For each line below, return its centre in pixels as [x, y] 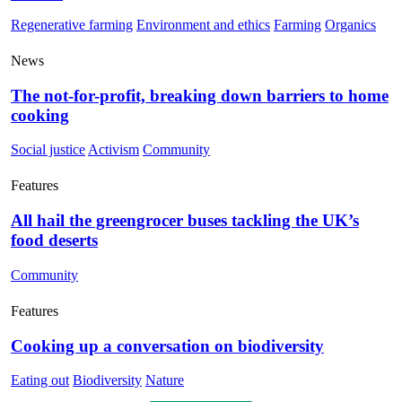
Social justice [48, 150]
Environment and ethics [203, 25]
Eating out [40, 380]
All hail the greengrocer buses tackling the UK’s [185, 221]
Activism [114, 150]
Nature [165, 380]
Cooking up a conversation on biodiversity [167, 345]
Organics [350, 25]
